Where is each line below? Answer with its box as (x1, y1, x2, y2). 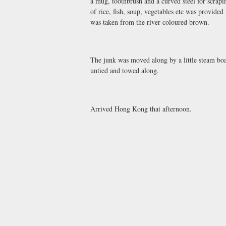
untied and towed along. (90, 66, 159, 76)
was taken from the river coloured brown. (90, 17, 209, 27)
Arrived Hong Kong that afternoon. (90, 103, 192, 114)
